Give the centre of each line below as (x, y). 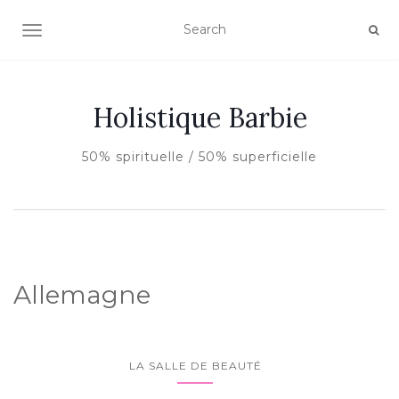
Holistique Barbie (199, 118)
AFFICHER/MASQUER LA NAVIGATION (155, 32)
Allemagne (82, 295)
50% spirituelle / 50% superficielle (199, 157)
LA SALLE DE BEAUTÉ (195, 366)
